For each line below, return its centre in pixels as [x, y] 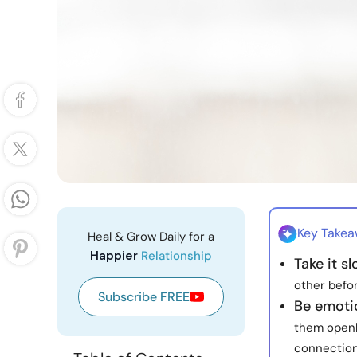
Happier [116, 256]
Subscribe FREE [144, 297]
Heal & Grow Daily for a [151, 237]
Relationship [177, 256]
